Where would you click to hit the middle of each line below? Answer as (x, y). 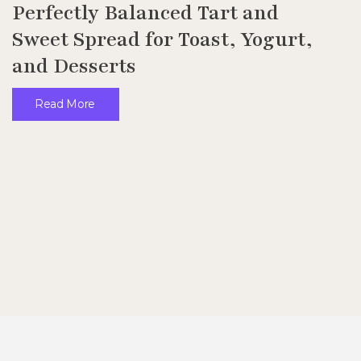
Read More (65, 104)
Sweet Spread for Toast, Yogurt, (162, 39)
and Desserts (74, 66)
